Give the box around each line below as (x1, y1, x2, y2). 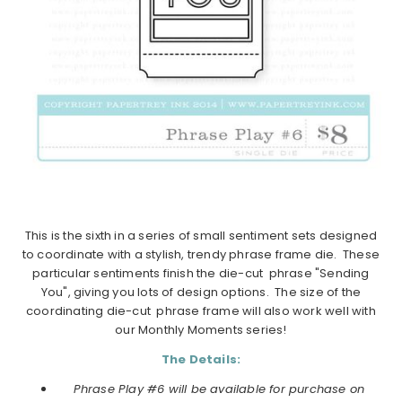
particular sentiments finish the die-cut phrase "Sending (32, 264, 370, 282)
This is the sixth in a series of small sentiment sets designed (24, 226, 378, 244)
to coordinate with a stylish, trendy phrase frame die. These (22, 245, 380, 263)
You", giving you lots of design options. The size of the (40, 283, 362, 301)
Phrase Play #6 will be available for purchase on (73, 380, 365, 398)
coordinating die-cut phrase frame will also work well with (26, 301, 376, 319)
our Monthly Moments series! (115, 320, 287, 338)
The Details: (161, 350, 241, 368)
